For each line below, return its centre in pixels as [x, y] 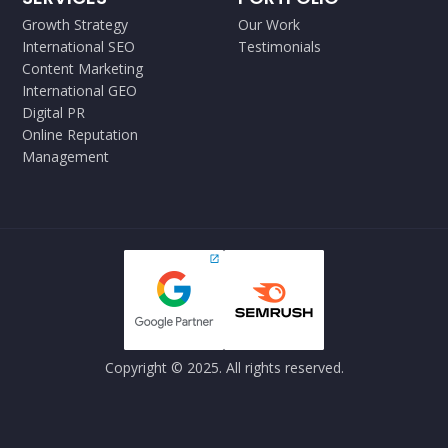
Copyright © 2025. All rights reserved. [224, 367]
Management [65, 156]
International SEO [78, 46]
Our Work [268, 24]
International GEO [79, 90]
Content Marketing [82, 68]
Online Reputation [79, 134]
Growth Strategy [74, 24]
